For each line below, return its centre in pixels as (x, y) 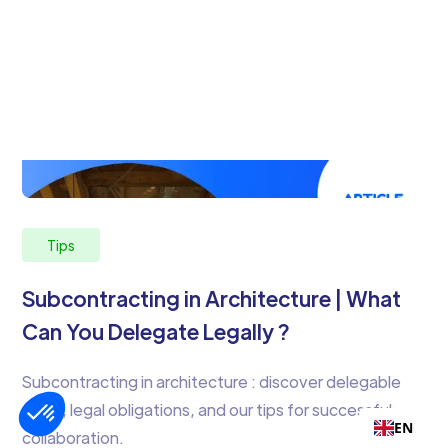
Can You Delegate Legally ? (156, 331)
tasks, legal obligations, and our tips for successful (207, 409)
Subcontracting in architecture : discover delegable (212, 381)
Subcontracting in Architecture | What (212, 298)
